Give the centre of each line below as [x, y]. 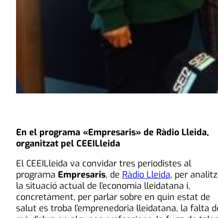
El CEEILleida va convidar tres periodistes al [104, 164]
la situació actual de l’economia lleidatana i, [103, 186]
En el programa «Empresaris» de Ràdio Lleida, [112, 133]
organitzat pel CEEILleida [68, 144]
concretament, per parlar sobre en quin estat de [113, 197]
